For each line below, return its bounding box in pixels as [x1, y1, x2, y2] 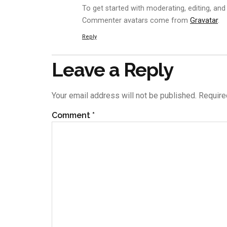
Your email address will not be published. [52, 91, 197, 101]
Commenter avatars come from [82, 16, 190, 25]
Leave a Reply [52, 58, 173, 82]
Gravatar [190, 16, 218, 25]
